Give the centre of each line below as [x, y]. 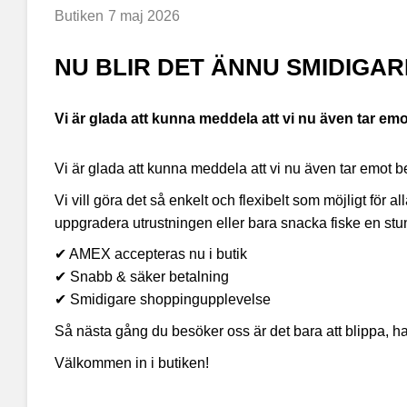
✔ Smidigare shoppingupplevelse [163, 300]
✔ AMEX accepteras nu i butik [151, 254]
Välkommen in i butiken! [132, 362]
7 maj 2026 [144, 16]
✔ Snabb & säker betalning [142, 277]
